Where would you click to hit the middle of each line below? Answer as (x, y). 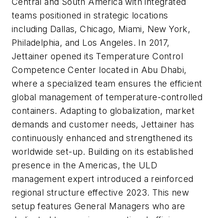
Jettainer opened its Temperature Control (97, 56)
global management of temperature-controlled (107, 97)
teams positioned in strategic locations (90, 16)
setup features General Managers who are (99, 206)
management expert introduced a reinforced (103, 179)
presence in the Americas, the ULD (85, 165)
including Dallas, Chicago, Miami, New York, (101, 29)
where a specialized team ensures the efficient (107, 84)
